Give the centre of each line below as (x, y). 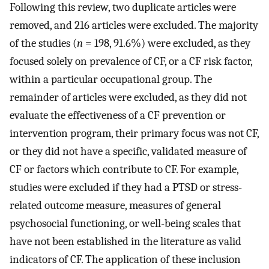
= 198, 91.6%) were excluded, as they (167, 43)
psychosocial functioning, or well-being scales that (125, 223)
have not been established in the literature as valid (125, 241)
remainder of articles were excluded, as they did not (128, 97)
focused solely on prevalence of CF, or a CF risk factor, (131, 61)
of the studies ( (43, 43)
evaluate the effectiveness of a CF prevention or (118, 115)
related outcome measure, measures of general (115, 205)
